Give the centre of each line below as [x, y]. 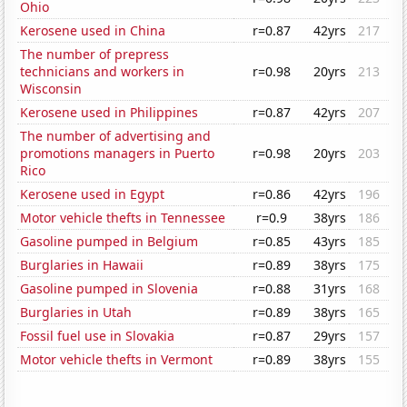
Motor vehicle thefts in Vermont [117, 360]
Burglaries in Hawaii [82, 265]
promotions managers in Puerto [118, 154]
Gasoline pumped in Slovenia [109, 289]
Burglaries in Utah [76, 313]
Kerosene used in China [93, 31]
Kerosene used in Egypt [93, 194]
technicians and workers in [103, 72]
